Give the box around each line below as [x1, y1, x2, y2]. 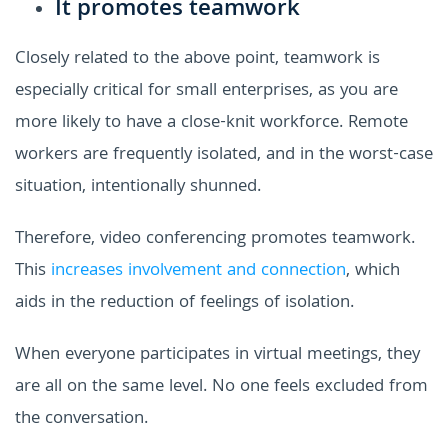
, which [346, 256, 400, 286]
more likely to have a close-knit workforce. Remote [15, 108, 408, 138]
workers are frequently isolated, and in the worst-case [15, 140, 433, 170]
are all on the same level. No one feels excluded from [15, 372, 428, 402]
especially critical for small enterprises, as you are [15, 76, 398, 106]
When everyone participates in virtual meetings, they [15, 340, 420, 370]
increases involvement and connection [51, 256, 346, 286]
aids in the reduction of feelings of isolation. [15, 288, 354, 318]
